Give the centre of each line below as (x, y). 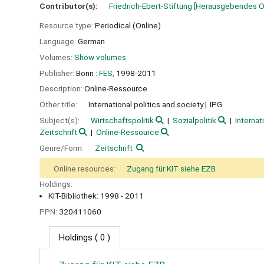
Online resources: (85, 168)
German (91, 41)
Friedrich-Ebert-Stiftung (151, 6)
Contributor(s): (70, 6)
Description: (62, 89)
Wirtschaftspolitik (122, 120)
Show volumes (100, 57)
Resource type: (67, 26)
